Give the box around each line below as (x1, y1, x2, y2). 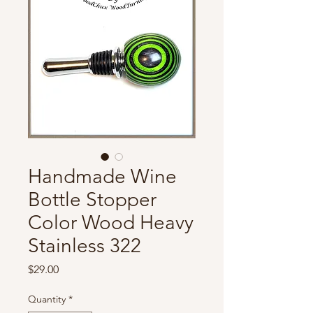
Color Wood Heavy (28, 210, 194, 234)
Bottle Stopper (28, 187, 156, 211)
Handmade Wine (28, 164, 177, 188)
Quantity (28, 292, 66, 305)
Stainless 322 (28, 233, 141, 257)
